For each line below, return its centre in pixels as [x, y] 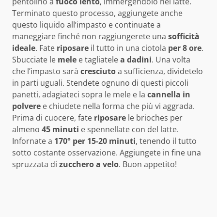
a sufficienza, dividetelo [159, 71]
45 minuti [60, 130]
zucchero [77, 164]
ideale [24, 48]
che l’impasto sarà [46, 71]
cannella [164, 95]
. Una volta [171, 60]
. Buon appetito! [148, 164]
